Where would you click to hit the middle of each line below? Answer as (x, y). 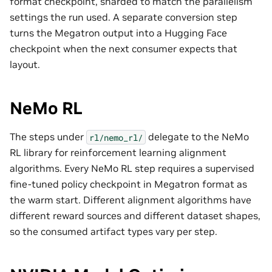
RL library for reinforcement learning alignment (118, 153)
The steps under (48, 137)
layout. (25, 65)
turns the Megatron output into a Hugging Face (118, 33)
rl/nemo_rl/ (116, 137)
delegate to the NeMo (197, 137)
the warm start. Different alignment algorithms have (131, 200)
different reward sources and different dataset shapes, (135, 216)
